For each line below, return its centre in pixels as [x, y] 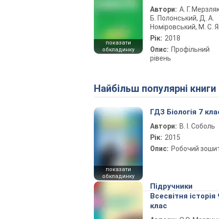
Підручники [171, 186]
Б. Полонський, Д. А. [182, 18]
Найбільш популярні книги [158, 88]
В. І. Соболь [197, 126]
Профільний [190, 49]
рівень [161, 58]
